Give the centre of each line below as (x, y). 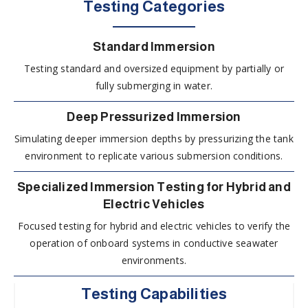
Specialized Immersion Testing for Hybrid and (154, 187)
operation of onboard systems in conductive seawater (154, 243)
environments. (154, 260)
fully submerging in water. (154, 85)
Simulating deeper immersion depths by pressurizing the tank (154, 138)
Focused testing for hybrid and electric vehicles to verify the (154, 225)
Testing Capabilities (154, 294)
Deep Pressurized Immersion (154, 117)
